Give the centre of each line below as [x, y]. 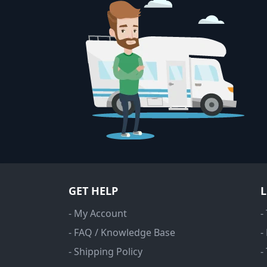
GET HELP [93, 191]
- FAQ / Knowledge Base [122, 233]
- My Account [97, 214]
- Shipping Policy [105, 252]
